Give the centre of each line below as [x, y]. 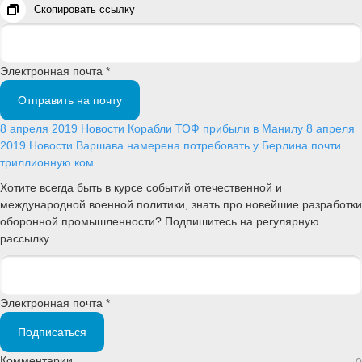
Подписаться [52, 333]
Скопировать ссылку [84, 9]
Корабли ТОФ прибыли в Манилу [217, 128]
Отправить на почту [70, 100]
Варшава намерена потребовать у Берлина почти [208, 145]
